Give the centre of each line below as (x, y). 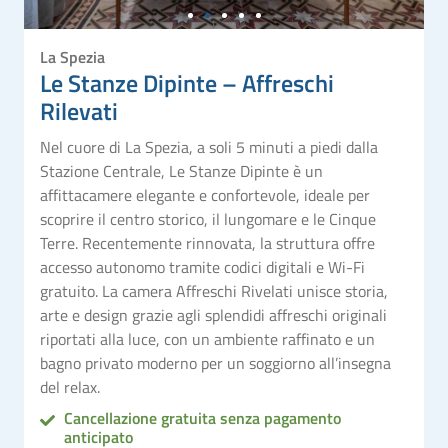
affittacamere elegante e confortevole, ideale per (205, 194)
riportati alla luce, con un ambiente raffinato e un (207, 338)
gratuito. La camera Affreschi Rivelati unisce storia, (214, 290)
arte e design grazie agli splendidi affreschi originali (213, 314)
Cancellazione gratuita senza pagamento (202, 417)
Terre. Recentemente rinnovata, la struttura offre (207, 242)
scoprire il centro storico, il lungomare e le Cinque (208, 218)
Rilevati (79, 110)
